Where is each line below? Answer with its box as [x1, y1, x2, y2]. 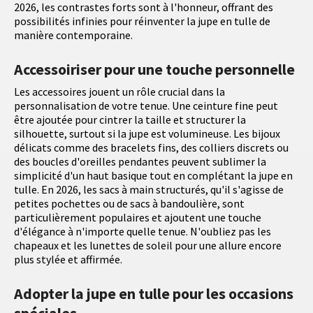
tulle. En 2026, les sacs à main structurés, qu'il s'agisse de [14, 182, 284, 197]
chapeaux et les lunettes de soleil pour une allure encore [14, 238, 282, 253]
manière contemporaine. [14, 28, 133, 43]
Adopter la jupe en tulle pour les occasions [14, 284, 293, 304]
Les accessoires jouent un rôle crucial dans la [14, 85, 225, 99]
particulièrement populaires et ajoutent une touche [14, 210, 261, 225]
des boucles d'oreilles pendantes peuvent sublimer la [14, 154, 266, 169]
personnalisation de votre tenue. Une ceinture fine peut [14, 99, 278, 113]
